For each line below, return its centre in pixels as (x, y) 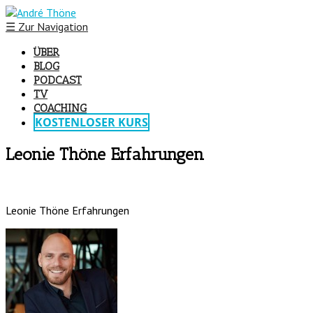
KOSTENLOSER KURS (92, 122)
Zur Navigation (52, 27)
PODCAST (58, 80)
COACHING (60, 108)
